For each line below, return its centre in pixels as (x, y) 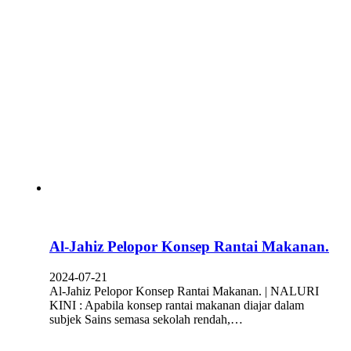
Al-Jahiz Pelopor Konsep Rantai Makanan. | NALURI (184, 291)
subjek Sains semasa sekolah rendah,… (146, 319)
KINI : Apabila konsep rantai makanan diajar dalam (177, 305)
